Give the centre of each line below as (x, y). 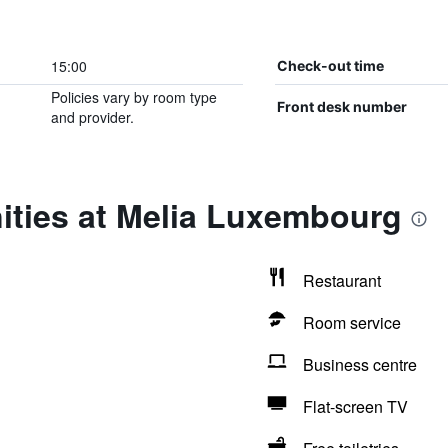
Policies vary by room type (133, 97)
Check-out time (330, 65)
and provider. (92, 117)
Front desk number (341, 106)
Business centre (359, 364)
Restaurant (341, 280)
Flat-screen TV (355, 406)
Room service (351, 322)
